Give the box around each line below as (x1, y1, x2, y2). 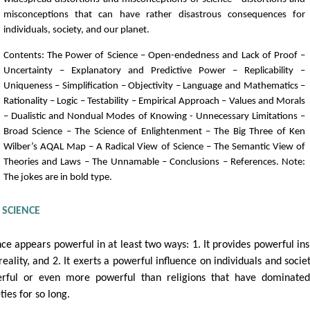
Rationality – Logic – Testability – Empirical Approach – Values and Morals (3, 95, 306, 107)
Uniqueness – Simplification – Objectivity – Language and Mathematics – (3, 80, 306, 91)
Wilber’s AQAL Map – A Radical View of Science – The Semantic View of (3, 141, 306, 152)
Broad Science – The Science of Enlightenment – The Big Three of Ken (3, 126, 306, 137)
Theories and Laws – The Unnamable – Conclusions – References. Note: (3, 156, 306, 167)
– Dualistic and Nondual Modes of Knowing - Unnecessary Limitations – (3, 111, 306, 122)
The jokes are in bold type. (3, 172, 112, 183)
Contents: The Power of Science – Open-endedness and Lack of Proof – (3, 50, 306, 61)
